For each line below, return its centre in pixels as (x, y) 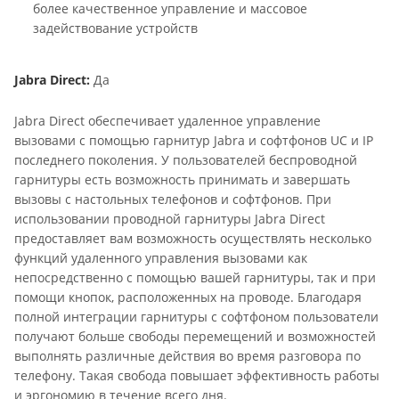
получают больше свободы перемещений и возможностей (195, 336)
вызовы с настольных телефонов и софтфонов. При (173, 199)
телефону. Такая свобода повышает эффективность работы (197, 375)
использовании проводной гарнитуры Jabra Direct (170, 218)
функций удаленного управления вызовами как (161, 257)
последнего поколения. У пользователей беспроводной (186, 159)
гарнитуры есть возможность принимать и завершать (182, 179)
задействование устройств (115, 28)
